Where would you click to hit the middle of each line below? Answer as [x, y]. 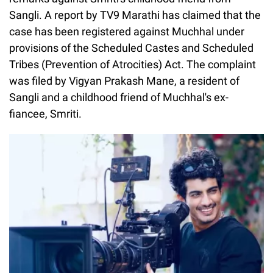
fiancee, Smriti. [45, 113]
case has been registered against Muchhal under [127, 31]
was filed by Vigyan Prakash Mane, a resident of [124, 80]
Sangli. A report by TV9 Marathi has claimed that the [135, 15]
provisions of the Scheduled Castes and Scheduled [131, 48]
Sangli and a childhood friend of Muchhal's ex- [119, 97]
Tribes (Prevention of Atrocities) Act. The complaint [133, 64]
